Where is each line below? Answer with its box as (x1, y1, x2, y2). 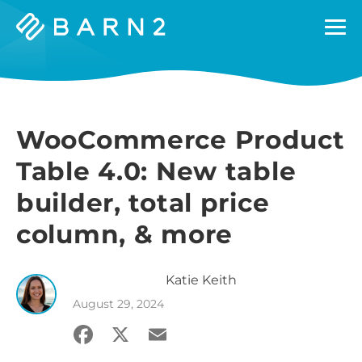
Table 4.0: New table (16, 156, 297, 187)
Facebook (69, 318, 196, 349)
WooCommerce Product (16, 124, 345, 155)
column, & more (16, 219, 234, 250)
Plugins (15, 47, 64, 62)
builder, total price (16, 187, 270, 218)
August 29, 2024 (73, 297, 164, 311)
